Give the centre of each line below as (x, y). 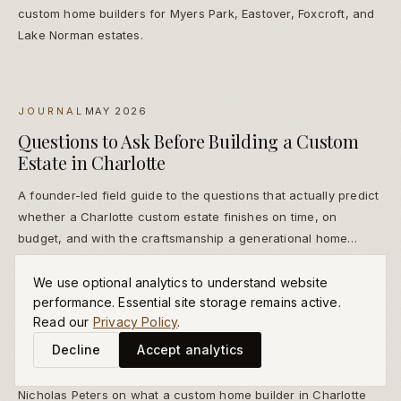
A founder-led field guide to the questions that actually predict (199, 196)
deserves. (46, 260)
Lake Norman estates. (81, 35)
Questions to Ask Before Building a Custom (188, 141)
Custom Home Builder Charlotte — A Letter (186, 363)
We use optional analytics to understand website (181, 282)
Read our (61, 322)
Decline (77, 350)
